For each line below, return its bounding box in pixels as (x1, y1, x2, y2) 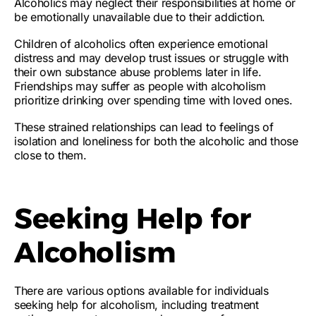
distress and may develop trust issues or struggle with (14, 51, 288, 65)
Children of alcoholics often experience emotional (14, 37, 268, 51)
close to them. (14, 148, 87, 162)
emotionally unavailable (30, 10, 150, 24)
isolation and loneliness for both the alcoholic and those (14, 134, 298, 148)
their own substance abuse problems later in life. (14, 65, 262, 79)
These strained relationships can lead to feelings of (14, 120, 274, 134)
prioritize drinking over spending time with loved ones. (14, 93, 293, 107)
